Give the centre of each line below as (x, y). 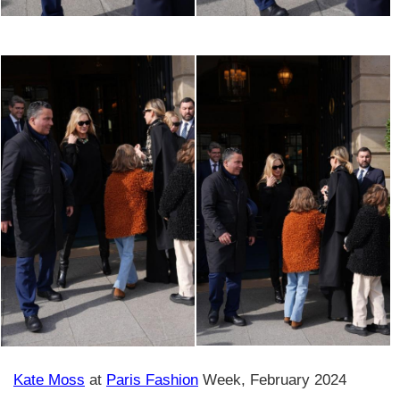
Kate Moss (49, 379)
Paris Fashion (152, 379)
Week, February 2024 (272, 379)
